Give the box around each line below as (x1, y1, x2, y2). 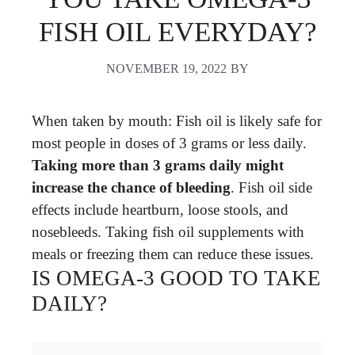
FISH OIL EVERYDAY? (38, 17, 317, 48)
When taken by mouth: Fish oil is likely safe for (32, 112, 322, 129)
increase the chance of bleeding (32, 178, 231, 196)
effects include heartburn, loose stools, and (32, 200, 288, 218)
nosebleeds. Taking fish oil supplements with (32, 223, 304, 240)
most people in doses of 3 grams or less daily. (32, 134, 307, 151)
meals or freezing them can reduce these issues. (32, 245, 314, 262)
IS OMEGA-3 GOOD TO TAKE (32, 265, 321, 290)
